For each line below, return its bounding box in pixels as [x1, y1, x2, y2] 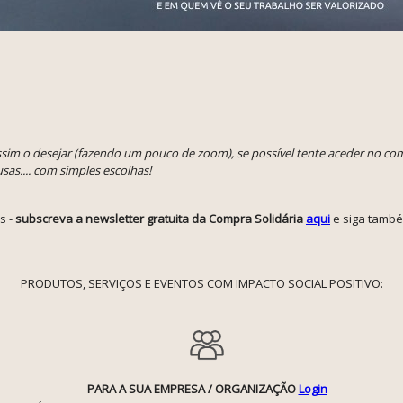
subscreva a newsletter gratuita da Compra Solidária [15, 210, 306, 227]
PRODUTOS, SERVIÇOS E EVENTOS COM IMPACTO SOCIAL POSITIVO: [20, 275, 383, 291]
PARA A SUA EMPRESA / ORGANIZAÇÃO [86, 381, 299, 397]
